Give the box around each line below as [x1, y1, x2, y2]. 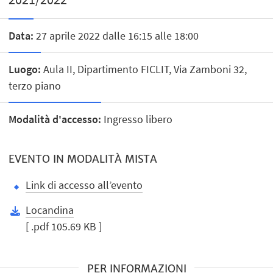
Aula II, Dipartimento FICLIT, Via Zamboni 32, [41, 62, 247, 76]
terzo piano [9, 78, 62, 93]
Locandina [26, 202, 74, 217]
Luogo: [9, 62, 41, 76]
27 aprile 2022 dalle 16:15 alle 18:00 [34, 28, 199, 43]
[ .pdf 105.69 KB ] [26, 219, 102, 233]
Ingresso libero [101, 112, 173, 126]
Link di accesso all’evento [26, 177, 143, 192]
